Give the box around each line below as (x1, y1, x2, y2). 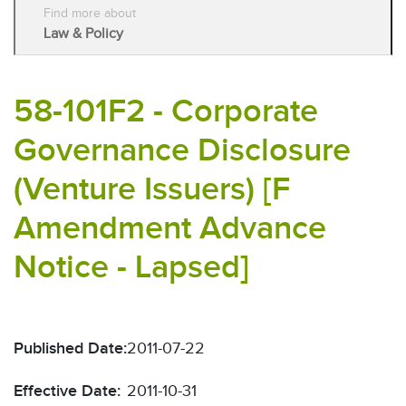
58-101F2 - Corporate (14, 92, 318, 130)
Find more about (43, 5, 136, 20)
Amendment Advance (14, 209, 326, 246)
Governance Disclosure (14, 131, 351, 169)
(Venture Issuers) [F (14, 170, 290, 208)
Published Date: (14, 339, 127, 358)
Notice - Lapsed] (14, 248, 249, 285)
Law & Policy (43, 24, 123, 42)
